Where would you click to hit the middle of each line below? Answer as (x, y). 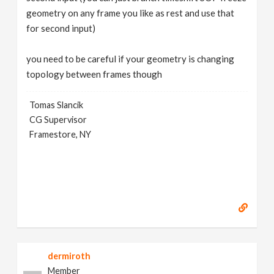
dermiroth (69, 256)
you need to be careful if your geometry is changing (131, 59)
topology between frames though (94, 74)
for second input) (61, 28)
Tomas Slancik (57, 105)
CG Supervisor (58, 120)
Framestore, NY (61, 134)
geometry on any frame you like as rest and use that (131, 13)
